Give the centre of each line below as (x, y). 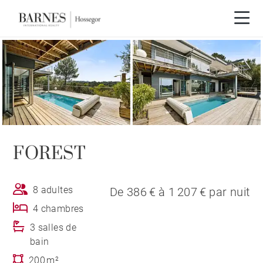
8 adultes (53, 190)
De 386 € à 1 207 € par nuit (180, 192)
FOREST (50, 154)
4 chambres (58, 209)
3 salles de (53, 228)
